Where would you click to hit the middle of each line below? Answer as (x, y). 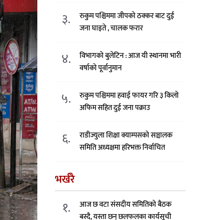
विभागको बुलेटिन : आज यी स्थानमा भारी (131, 56)
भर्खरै (65, 180)
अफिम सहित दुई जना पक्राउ (115, 108)
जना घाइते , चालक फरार (111, 28)
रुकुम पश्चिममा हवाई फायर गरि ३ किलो (129, 96)
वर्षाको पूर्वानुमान (101, 68)
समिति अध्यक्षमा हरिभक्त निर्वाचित (123, 148)
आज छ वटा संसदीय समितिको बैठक (126, 205)
